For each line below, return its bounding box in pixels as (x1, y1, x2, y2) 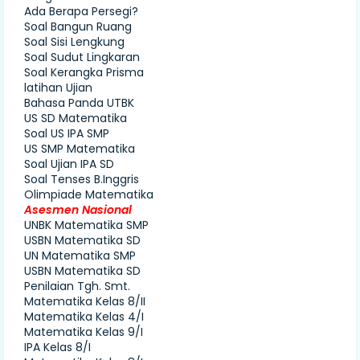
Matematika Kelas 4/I (24, 309, 144, 325)
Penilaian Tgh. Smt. (24, 278, 130, 295)
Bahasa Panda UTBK (24, 95, 134, 112)
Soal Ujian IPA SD (24, 156, 114, 173)
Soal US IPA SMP (24, 125, 109, 142)
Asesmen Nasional (24, 202, 132, 219)
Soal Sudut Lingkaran (24, 49, 140, 66)
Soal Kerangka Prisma (24, 64, 144, 81)
